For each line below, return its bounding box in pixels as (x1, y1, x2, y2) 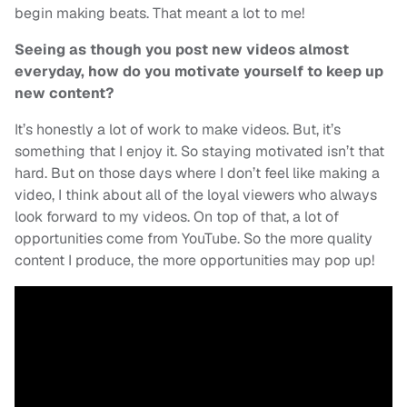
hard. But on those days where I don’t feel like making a (15, 164, 380, 184)
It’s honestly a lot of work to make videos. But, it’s (15, 120, 341, 140)
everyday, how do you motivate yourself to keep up (15, 62, 383, 82)
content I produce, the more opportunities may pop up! (15, 251, 374, 271)
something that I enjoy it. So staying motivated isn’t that (15, 142, 384, 162)
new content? (15, 84, 114, 104)
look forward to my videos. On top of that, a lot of (15, 207, 339, 227)
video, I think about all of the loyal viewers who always (15, 185, 377, 205)
